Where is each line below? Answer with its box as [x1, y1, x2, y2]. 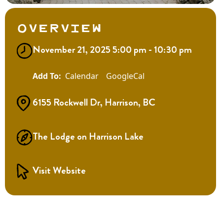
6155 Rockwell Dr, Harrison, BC [33, 95, 155, 110]
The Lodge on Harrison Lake [33, 129, 144, 144]
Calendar [65, 70, 99, 81]
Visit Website [33, 163, 86, 178]
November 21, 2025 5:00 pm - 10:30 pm [33, 42, 192, 57]
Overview [17, 16, 102, 37]
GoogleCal [106, 70, 145, 81]
